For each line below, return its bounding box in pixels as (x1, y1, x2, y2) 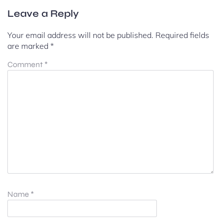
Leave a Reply (7, 7, 79, 20)
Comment (7, 59, 44, 69)
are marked (7, 40, 50, 51)
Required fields (155, 30, 209, 40)
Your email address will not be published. (7, 30, 153, 40)
